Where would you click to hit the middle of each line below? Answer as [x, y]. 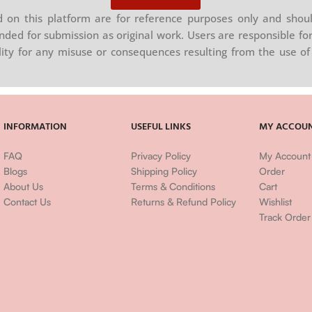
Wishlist [275, 202]
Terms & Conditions [173, 186]
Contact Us [27, 202]
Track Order [285, 217]
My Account [285, 156]
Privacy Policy [161, 156]
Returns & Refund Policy [184, 202]
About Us [23, 186]
